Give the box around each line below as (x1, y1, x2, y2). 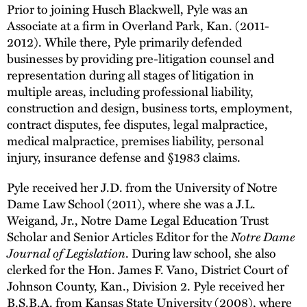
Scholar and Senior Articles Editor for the (7, 228, 231, 246)
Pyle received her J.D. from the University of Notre (7, 178, 278, 197)
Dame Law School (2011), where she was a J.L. (7, 195, 256, 213)
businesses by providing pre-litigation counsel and (7, 49, 274, 68)
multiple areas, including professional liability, (7, 82, 254, 101)
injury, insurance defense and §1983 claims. (7, 148, 241, 167)
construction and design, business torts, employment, (7, 99, 293, 117)
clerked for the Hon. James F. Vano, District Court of (7, 260, 288, 279)
